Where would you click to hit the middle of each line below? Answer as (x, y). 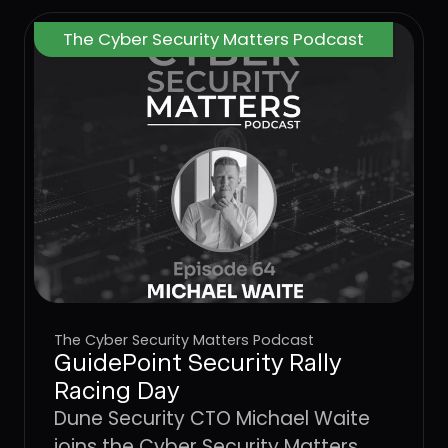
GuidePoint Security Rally (197, 362)
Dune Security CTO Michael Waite (211, 418)
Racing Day (116, 390)
